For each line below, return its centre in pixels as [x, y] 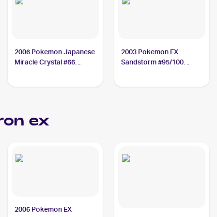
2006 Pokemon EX [43, 209]
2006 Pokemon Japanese [55, 52]
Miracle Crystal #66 [45, 62]
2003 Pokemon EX [150, 52]
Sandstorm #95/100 [153, 62]
